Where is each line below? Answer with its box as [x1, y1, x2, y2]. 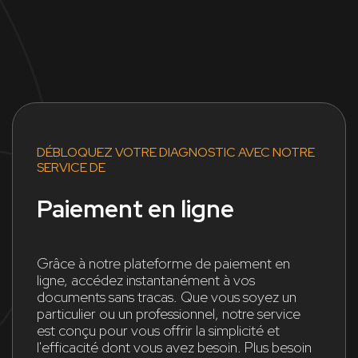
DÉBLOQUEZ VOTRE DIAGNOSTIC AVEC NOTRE [37, 143, 315, 161]
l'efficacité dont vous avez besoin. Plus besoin [37, 337, 312, 356]
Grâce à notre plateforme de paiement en [37, 253, 290, 272]
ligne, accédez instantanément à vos [37, 270, 255, 289]
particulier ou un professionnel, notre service [37, 304, 300, 323]
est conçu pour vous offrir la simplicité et [37, 320, 280, 340]
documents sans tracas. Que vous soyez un [37, 287, 296, 306]
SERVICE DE [37, 158, 105, 176]
